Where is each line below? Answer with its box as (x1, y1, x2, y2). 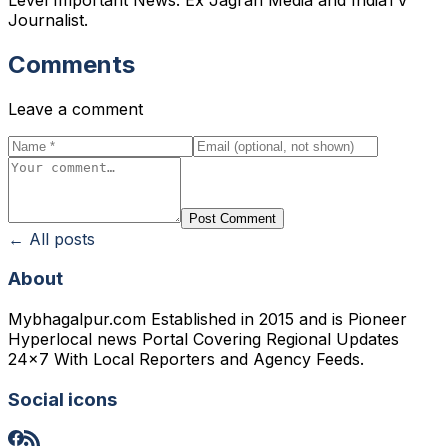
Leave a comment (8, 98, 143, 119)
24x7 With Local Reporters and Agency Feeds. (8, 349, 364, 370)
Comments (8, 49, 135, 79)
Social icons (8, 387, 117, 411)
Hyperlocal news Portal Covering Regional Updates (8, 329, 399, 350)
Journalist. (8, 9, 88, 30)
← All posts (8, 228, 95, 249)
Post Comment (189, 210, 276, 226)
